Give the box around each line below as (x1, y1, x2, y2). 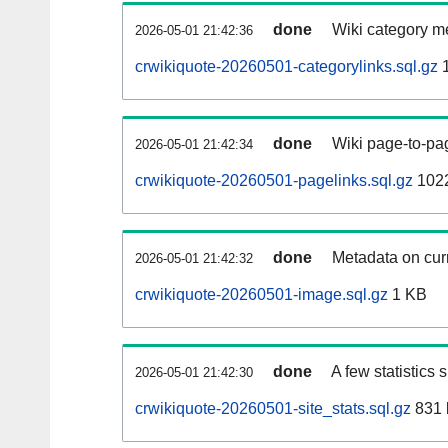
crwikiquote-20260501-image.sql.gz (135, 286, 388, 304)
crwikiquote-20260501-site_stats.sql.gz (135, 400, 411, 418)
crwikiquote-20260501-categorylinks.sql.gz (135, 58, 438, 76)
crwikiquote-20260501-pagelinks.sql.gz (135, 172, 413, 190)
